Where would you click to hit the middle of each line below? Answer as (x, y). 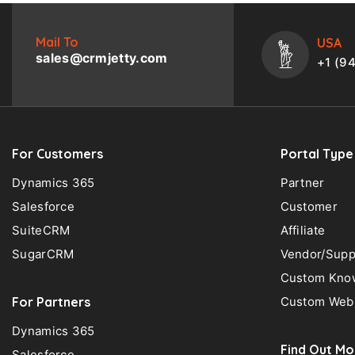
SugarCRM (43, 254)
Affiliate (303, 230)
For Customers (57, 153)
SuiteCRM (41, 230)
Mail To (57, 42)
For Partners (51, 302)
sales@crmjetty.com (102, 57)
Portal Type (317, 153)
